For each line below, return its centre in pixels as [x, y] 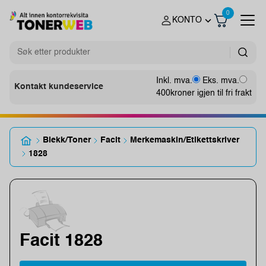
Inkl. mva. [174, 80]
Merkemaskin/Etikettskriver [185, 140]
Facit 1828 [61, 241]
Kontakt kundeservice [59, 87]
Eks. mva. [221, 80]
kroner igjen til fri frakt [211, 93]
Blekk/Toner [67, 140]
